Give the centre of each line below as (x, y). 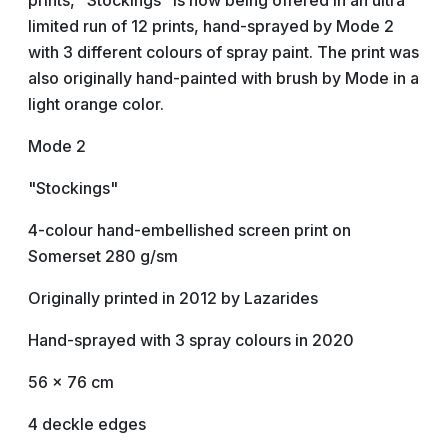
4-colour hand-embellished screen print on (189, 230)
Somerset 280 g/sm (103, 256)
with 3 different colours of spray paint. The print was (223, 52)
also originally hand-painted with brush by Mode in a (223, 78)
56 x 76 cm (71, 382)
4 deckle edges (87, 424)
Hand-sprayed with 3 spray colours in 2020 (191, 340)
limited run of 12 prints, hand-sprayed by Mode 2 (211, 26)
